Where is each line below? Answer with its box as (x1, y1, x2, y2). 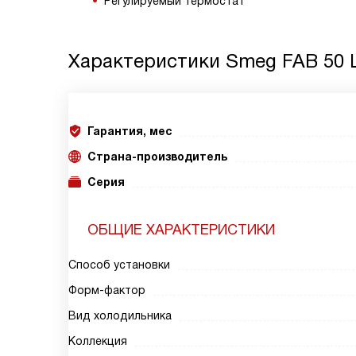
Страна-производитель (87, 150, 227, 163)
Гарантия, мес (87, 125, 172, 137)
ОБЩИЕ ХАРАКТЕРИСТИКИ (87, 222, 275, 238)
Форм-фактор (68, 284, 145, 296)
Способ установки (68, 258, 170, 271)
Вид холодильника (68, 309, 172, 322)
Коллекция (68, 335, 127, 347)
